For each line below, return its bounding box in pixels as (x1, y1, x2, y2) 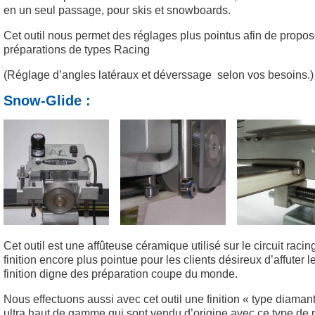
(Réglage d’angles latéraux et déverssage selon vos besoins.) (4, 68, 314, 81)
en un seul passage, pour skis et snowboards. (4, 4, 231, 16)
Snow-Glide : (4, 93, 91, 109)
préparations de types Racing (4, 43, 150, 56)
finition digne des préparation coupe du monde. (4, 267, 238, 280)
